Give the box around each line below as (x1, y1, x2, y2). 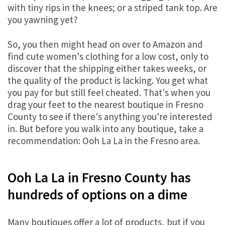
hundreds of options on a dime (8, 185, 187, 203)
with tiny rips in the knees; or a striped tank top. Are (8, 1, 217, 14)
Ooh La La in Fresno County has (8, 168, 191, 186)
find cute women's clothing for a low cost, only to (8, 50, 208, 62)
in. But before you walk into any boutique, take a (8, 122, 203, 135)
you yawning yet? (8, 13, 78, 26)
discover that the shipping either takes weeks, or (8, 62, 206, 74)
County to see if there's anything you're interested (8, 110, 212, 123)
